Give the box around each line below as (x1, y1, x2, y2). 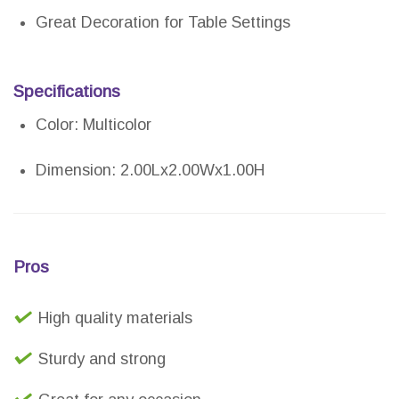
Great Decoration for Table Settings (36, 13, 290, 32)
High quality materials (38, 309, 192, 328)
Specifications (13, 82, 120, 102)
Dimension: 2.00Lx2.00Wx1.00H (36, 161, 265, 180)
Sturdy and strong (38, 350, 166, 369)
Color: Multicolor (36, 116, 151, 134)
